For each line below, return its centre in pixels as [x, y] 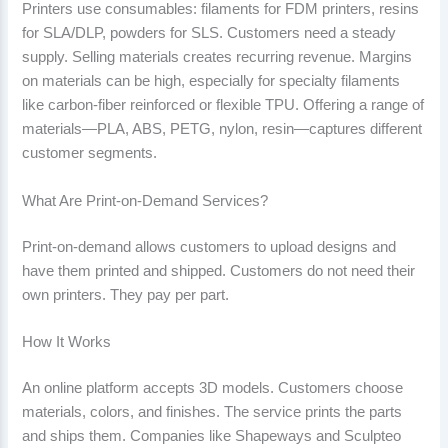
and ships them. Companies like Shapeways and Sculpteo [212, 435]
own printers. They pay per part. [126, 294]
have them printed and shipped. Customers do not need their [219, 270]
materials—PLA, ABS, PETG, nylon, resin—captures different [222, 129]
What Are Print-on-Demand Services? [145, 200]
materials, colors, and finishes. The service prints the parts [212, 411]
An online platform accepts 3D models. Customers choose [213, 387]
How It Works [67, 341]
